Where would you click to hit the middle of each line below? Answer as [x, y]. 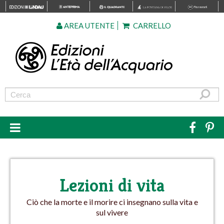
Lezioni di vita [112, 185]
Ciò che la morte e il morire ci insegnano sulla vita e [112, 202]
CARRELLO [151, 25]
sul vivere [112, 212]
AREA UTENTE [88, 25]
